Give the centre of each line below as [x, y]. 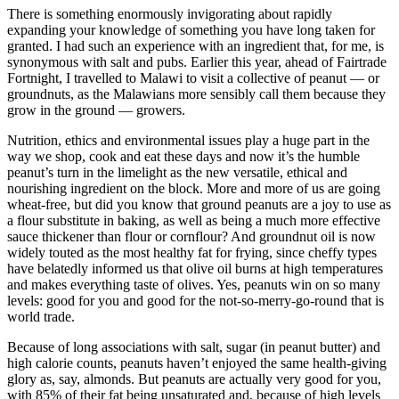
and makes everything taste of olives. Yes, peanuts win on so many [194, 285]
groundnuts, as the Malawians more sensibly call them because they [196, 94]
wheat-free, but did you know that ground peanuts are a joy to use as [199, 205]
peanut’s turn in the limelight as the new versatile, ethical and [177, 173]
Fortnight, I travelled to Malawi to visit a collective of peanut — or [193, 78]
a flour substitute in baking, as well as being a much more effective [194, 221]
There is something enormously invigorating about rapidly [170, 14]
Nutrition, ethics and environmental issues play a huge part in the [188, 141]
